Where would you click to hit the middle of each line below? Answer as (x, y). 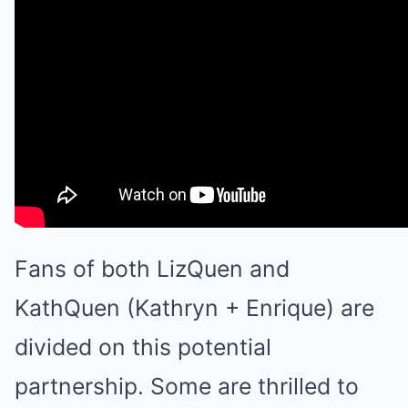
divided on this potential (143, 347)
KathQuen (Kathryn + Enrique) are (194, 308)
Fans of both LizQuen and (152, 269)
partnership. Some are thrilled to (187, 387)
